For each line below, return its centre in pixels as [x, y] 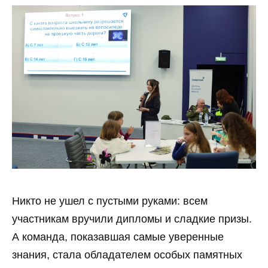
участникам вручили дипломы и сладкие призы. [132, 219]
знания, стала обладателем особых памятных [127, 255]
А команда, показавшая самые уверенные [118, 237]
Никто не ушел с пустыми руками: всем [110, 201]
